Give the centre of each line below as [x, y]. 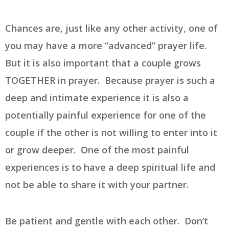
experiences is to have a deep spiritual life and [110, 167]
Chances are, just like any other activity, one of [111, 28]
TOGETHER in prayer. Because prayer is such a [110, 81]
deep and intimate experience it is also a [97, 98]
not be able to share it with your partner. [98, 185]
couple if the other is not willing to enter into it [111, 133]
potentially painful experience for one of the [106, 115]
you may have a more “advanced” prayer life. [107, 46]
